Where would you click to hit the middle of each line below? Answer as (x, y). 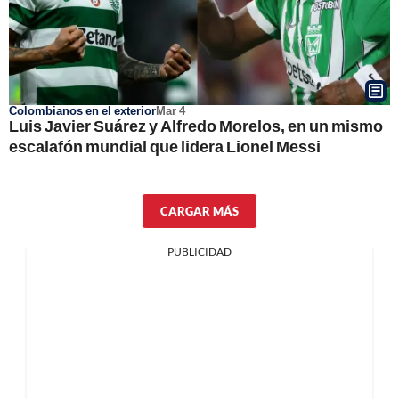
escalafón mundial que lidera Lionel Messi (165, 146)
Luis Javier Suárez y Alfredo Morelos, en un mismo (196, 126)
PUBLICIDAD (199, 252)
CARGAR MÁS (199, 211)
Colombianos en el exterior (82, 110)
